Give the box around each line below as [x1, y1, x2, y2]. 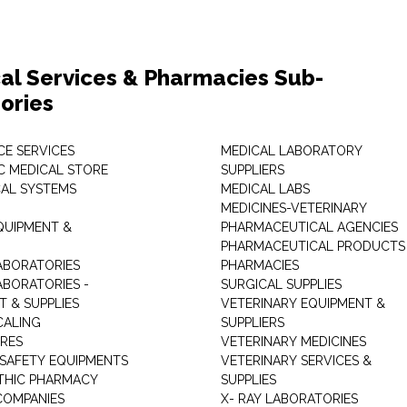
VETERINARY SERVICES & [220, 353, 372, 368]
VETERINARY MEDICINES [220, 334, 366, 349]
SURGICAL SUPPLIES [220, 277, 342, 292]
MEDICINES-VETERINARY [220, 201, 368, 215]
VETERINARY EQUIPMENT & [220, 296, 385, 311]
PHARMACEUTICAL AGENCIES [220, 220, 398, 234]
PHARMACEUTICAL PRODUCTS [220, 239, 405, 253]
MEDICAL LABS [220, 182, 310, 196]
